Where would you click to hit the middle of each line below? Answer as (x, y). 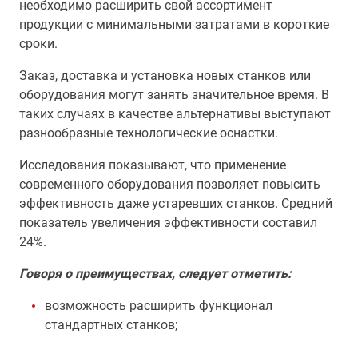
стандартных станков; (111, 325)
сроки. (38, 44)
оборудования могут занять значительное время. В (174, 95)
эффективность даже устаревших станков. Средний (176, 203)
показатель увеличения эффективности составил (168, 223)
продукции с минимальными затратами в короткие (174, 24)
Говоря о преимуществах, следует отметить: (155, 274)
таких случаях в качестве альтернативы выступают (175, 114)
